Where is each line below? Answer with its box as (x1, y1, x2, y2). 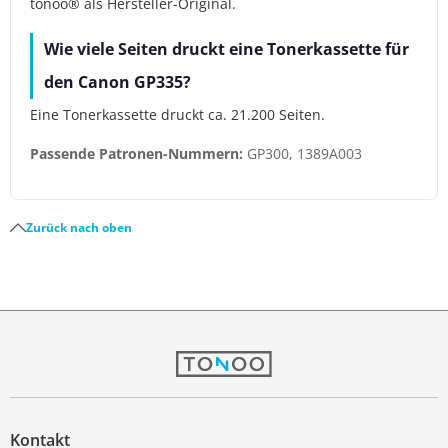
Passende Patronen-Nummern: (30, 144, 244, 164)
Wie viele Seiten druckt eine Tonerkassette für (44, 37, 410, 60)
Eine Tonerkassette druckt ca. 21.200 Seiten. (30, 105, 326, 125)
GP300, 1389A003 (243, 144, 363, 164)
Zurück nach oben (26, 220, 132, 236)
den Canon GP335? (44, 70, 192, 93)
